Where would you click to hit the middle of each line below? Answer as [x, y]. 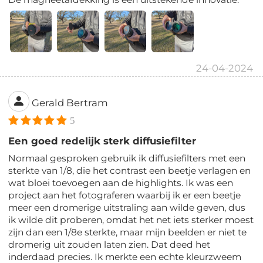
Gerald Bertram [70, 102]
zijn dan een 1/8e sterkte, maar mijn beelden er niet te [128, 232]
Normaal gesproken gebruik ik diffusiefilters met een [127, 159]
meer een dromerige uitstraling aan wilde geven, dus [127, 208]
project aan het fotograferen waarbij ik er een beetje [125, 195]
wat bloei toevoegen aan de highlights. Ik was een [121, 183]
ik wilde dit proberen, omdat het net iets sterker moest [131, 220]
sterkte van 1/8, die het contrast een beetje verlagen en [130, 171]
